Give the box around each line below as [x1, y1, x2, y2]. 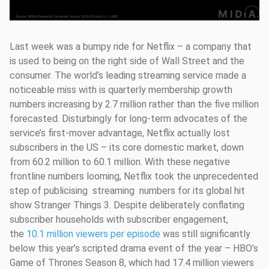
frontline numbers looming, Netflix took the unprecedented [10, 171, 258, 183]
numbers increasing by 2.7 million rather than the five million [10, 98, 259, 110]
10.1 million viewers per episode [26, 228, 160, 240]
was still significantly [160, 228, 250, 240]
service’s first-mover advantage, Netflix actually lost [10, 127, 230, 139]
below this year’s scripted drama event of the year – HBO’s [10, 243, 258, 255]
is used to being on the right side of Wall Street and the [10, 55, 244, 67]
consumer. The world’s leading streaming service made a [10, 70, 246, 82]
